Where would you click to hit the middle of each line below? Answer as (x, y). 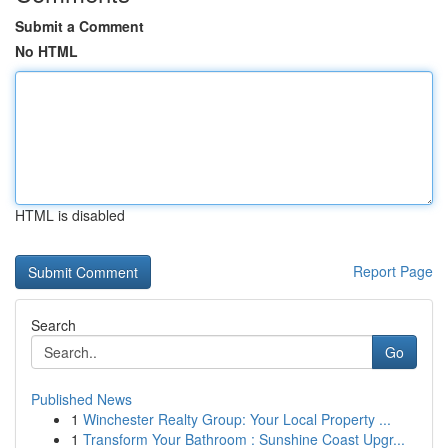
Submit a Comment (79, 26)
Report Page (393, 271)
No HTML (46, 51)
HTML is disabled (70, 215)
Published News (81, 399)
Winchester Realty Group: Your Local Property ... (237, 419)
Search (53, 325)
